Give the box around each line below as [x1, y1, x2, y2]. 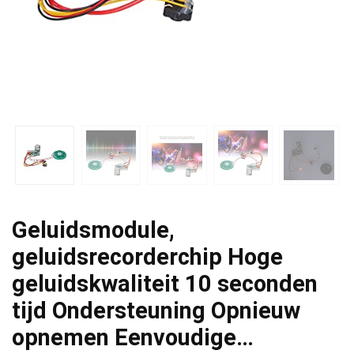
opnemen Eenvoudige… [12, 323, 254, 351]
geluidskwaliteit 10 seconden [12, 269, 318, 297]
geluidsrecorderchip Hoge [12, 243, 283, 270]
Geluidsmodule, [12, 216, 175, 243]
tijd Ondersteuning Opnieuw [12, 296, 300, 324]
